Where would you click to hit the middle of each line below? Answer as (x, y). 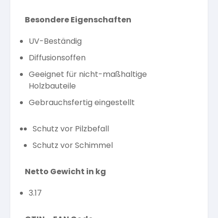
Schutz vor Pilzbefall (71, 129)
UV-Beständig (55, 41)
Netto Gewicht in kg (65, 172)
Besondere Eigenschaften (78, 20)
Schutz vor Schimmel (73, 145)
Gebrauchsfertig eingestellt (82, 102)
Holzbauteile (52, 86)
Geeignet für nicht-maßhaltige (88, 74)
